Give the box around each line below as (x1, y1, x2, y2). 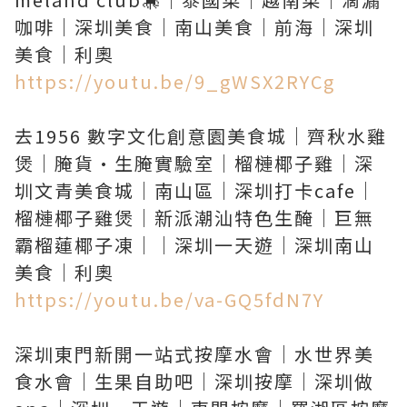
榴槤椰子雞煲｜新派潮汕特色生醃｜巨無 (15, 204, 374, 231)
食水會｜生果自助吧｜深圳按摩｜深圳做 (15, 368, 374, 394)
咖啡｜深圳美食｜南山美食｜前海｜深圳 (15, 14, 374, 40)
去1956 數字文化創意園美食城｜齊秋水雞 (15, 123, 387, 149)
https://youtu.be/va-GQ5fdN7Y (15, 286, 324, 313)
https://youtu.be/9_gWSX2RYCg (15, 68, 335, 94)
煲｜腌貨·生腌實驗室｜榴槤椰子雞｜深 (15, 150, 374, 176)
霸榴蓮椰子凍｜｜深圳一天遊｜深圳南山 (15, 232, 374, 258)
